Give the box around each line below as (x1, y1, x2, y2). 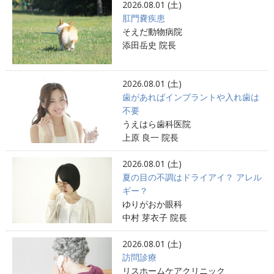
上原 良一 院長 (122, 131, 179, 143)
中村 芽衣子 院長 (122, 211, 187, 223)
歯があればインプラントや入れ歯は (122, 91, 259, 103)
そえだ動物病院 (122, 25, 182, 37)
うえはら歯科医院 (122, 117, 191, 130)
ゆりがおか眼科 (122, 198, 182, 210)
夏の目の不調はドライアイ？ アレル (122, 171, 262, 183)
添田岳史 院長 (122, 39, 176, 51)
